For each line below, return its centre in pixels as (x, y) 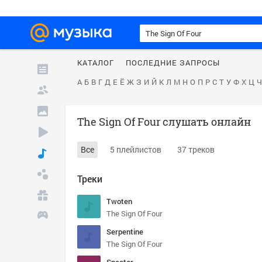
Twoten (119, 201)
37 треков (196, 149)
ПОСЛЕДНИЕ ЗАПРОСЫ (173, 63)
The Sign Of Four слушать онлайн (164, 122)
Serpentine (125, 232)
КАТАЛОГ (96, 63)
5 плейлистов (136, 149)
